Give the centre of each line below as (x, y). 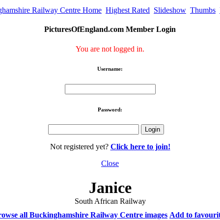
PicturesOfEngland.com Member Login (110, 29)
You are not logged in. (110, 49)
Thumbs (203, 10)
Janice (110, 187)
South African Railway (110, 201)
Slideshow (170, 10)
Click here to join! (140, 147)
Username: (110, 69)
